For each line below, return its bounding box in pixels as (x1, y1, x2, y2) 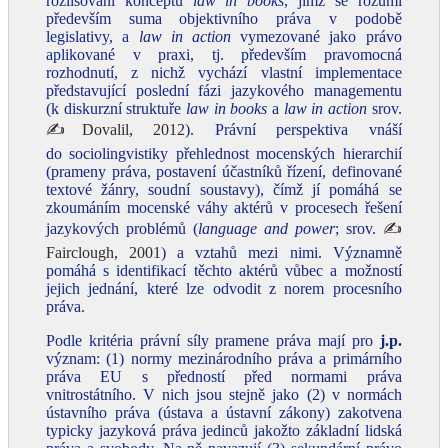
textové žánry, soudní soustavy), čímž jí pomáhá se (46, 181, 402, 198)
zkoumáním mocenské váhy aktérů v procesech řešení (46, 199, 402, 216)
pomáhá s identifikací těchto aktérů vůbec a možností (46, 262, 402, 279)
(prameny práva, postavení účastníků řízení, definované (46, 163, 402, 180)
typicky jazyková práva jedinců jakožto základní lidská (46, 422, 402, 439)
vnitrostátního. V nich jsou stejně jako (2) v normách (46, 386, 402, 403)
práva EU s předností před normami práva (46, 368, 402, 385)
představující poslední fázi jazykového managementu (46, 82, 402, 99)
